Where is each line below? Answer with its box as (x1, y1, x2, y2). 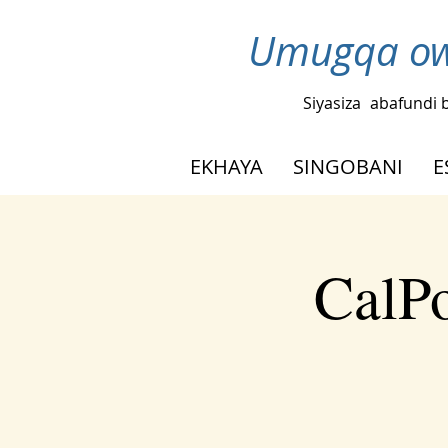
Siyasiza (302, 91, 361, 114)
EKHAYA (190, 152, 263, 180)
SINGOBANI (293, 152, 403, 180)
